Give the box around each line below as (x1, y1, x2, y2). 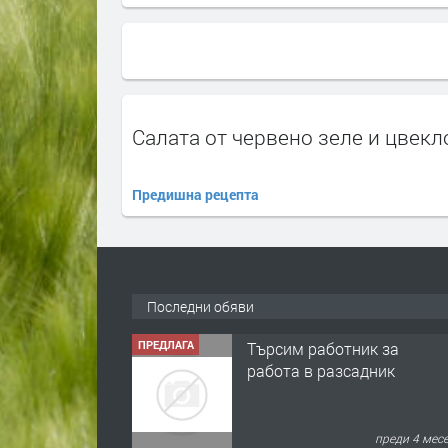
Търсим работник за (247, 338, 399, 360)
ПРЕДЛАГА (137, 336, 194, 352)
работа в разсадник (247, 360, 395, 382)
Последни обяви (147, 296, 254, 316)
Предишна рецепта (132, 184, 259, 204)
